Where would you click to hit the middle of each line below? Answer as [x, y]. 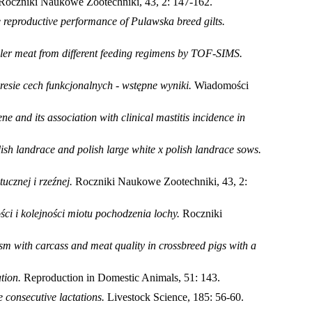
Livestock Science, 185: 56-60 [174, 297]
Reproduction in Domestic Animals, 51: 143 [120, 277]
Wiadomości [221, 85]
